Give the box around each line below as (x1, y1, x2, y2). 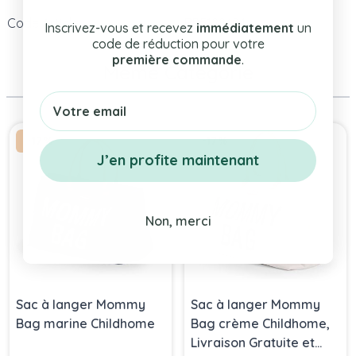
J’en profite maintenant (97, 150, 259, 169)
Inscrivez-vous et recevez (44, 19, 196, 36)
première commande (112, 51, 242, 68)
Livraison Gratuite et (191, 334, 315, 350)
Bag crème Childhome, (191, 315, 330, 331)
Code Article (7, 14, 79, 31)
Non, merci (145, 212, 211, 229)
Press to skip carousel (6, 117, 133, 133)
